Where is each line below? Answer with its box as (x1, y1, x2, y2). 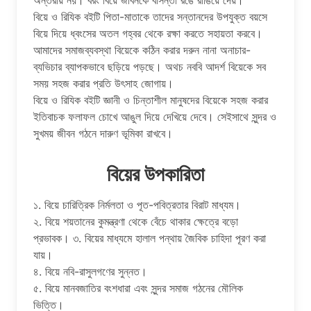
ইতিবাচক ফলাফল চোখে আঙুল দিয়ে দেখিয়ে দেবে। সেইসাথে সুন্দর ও (33, 109, 276, 124)
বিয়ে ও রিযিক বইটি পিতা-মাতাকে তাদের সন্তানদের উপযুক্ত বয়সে (33, 9, 267, 24)
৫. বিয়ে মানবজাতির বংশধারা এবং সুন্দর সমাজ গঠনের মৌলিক (33, 280, 243, 295)
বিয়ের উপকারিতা (107, 162, 204, 186)
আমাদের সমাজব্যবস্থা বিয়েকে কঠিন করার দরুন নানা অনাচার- (33, 42, 251, 57)
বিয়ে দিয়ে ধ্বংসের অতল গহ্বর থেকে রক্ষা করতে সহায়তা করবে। (33, 26, 262, 40)
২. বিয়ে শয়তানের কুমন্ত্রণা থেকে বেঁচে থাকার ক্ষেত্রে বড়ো (33, 214, 238, 228)
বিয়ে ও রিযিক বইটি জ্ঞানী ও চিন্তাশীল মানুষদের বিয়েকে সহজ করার (33, 92, 268, 107)
